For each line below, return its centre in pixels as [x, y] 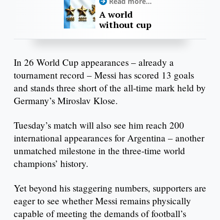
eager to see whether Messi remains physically [102, 200]
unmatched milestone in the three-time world [99, 151]
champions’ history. [51, 164]
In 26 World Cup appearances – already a [94, 62]
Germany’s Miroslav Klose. [66, 101]
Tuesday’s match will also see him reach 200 [99, 125]
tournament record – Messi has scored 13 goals [104, 75]
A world [116, 14]
